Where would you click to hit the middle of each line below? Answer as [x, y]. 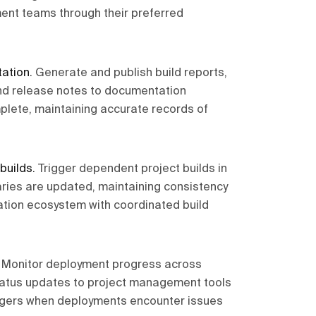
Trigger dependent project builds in [133, 169]
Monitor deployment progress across [102, 265]
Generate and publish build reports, [131, 73]
